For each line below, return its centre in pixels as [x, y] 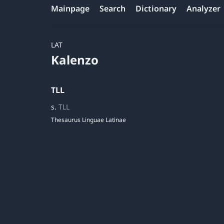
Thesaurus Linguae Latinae [88, 120]
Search [112, 8]
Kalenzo [75, 60]
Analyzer [203, 8]
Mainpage [70, 8]
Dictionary [156, 8]
